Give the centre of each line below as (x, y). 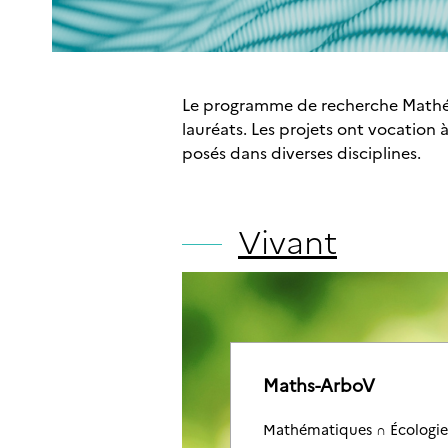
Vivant (287, 240)
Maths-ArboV (319, 384)
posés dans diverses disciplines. (301, 152)
